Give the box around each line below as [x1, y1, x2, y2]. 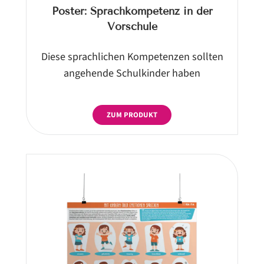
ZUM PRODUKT [107, 109, 157, 120]
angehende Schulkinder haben [64, 65, 200, 81]
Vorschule [107, 19, 157, 33]
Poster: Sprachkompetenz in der [51, 4, 213, 18]
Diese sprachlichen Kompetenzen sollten [41, 48, 223, 64]
